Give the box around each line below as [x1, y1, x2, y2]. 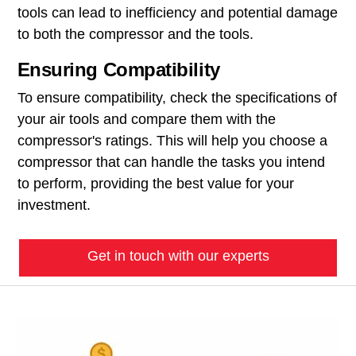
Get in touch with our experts [87, 248, 269, 265]
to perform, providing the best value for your [17, 176, 294, 192]
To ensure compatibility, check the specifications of [17, 90, 337, 106]
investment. [17, 197, 91, 214]
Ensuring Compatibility [17, 59, 220, 81]
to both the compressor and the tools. [17, 26, 253, 43]
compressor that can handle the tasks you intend [17, 154, 325, 171]
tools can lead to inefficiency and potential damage [17, 5, 338, 21]
